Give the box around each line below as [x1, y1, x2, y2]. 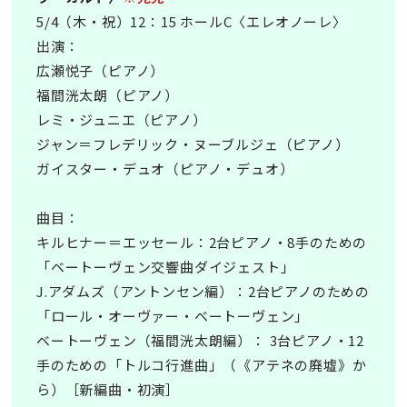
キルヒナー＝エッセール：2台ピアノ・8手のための [36, 233, 368, 252]
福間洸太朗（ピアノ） [36, 85, 180, 104]
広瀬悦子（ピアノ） [36, 61, 165, 80]
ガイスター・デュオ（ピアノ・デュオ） [36, 159, 294, 178]
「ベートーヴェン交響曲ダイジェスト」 [36, 257, 295, 276]
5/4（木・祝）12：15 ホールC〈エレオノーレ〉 [36, 12, 347, 31]
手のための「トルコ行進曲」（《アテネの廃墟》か [36, 355, 367, 374]
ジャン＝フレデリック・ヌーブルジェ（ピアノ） [36, 134, 350, 154]
